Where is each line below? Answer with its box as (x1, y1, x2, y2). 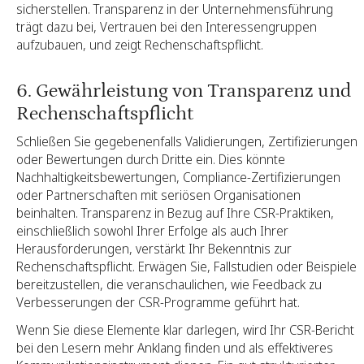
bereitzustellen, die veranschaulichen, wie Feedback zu (16, 275, 322, 294)
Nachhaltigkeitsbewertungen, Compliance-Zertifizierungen (16, 168, 340, 187)
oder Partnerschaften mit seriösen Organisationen (16, 186, 301, 205)
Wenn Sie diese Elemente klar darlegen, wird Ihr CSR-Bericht (16, 321, 354, 340)
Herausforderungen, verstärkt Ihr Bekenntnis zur (16, 240, 292, 258)
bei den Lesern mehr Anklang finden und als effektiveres (16, 339, 333, 357)
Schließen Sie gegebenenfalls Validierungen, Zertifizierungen (16, 132, 357, 151)
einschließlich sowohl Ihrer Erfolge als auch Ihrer (16, 222, 288, 240)
